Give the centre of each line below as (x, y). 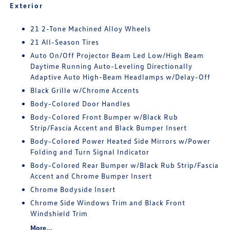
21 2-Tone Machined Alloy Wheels (91, 28)
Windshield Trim (59, 213)
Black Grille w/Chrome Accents (85, 90)
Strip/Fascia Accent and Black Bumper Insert (109, 128)
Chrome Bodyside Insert (73, 189)
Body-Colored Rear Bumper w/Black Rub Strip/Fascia (125, 165)
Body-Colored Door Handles (81, 103)
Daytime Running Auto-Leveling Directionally (112, 66)
